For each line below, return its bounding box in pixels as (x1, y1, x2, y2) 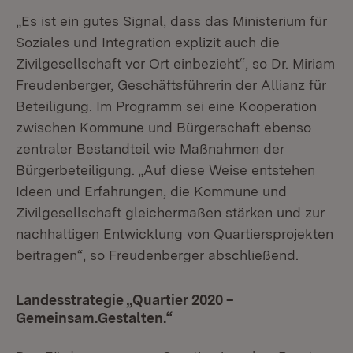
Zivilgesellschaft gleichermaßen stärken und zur (16, 204, 325, 221)
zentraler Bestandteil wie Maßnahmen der (16, 140, 284, 157)
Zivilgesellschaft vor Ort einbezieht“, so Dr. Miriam (16, 55, 335, 72)
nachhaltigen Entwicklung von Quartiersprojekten (16, 225, 333, 242)
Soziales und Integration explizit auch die (16, 34, 280, 50)
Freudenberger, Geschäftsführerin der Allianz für (16, 76, 326, 93)
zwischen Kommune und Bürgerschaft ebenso (16, 119, 311, 136)
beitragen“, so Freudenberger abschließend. (16, 247, 299, 263)
